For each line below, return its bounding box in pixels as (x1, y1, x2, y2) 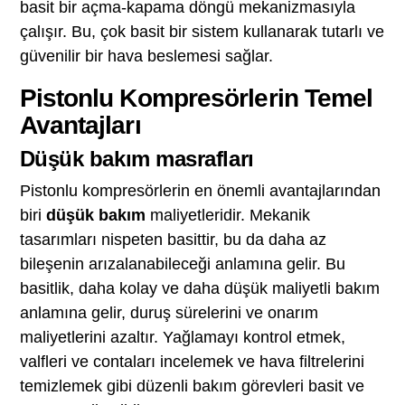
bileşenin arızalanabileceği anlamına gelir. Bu (19, 254, 345, 273)
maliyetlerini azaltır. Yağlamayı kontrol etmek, (19, 327, 345, 346)
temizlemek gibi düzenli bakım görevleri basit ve (19, 376, 364, 395)
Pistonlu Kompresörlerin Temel (19, 83, 373, 112)
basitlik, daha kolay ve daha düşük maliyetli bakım (19, 278, 380, 297)
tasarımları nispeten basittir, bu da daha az (19, 230, 326, 249)
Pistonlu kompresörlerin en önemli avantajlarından (19, 181, 381, 200)
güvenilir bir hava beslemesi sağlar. (19, 46, 273, 65)
